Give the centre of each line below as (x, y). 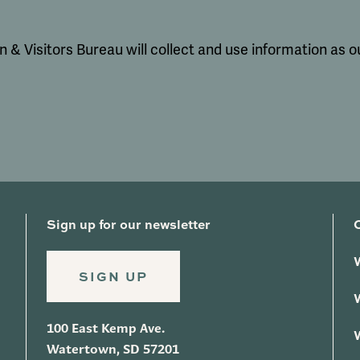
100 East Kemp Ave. (106, 329)
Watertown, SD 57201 (113, 350)
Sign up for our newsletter (129, 224)
